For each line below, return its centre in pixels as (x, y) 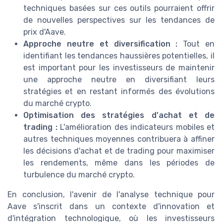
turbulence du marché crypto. (79, 174)
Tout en (196, 44)
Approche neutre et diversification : (101, 44)
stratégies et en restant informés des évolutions (119, 91)
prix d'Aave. (45, 32)
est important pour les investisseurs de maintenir (119, 67)
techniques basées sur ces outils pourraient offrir (119, 8)
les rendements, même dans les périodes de (119, 163)
